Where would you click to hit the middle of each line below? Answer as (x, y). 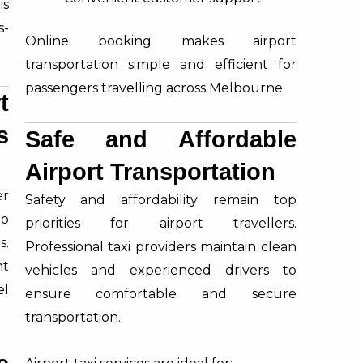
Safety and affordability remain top (160, 199)
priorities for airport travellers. (160, 223)
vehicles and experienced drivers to (160, 270)
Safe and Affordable (160, 139)
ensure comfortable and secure (160, 293)
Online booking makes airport (160, 41)
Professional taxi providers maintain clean (160, 246)
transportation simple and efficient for (160, 64)
